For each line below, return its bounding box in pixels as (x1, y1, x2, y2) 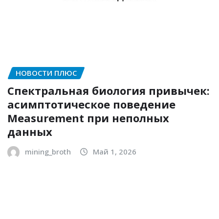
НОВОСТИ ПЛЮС (16, 67, 77, 78)
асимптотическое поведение (7, 97, 175, 112)
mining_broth (25, 147, 71, 157)
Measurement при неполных (7, 110, 169, 126)
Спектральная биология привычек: (7, 83, 210, 98)
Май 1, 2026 (93, 147, 136, 157)
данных (7, 124, 52, 139)
